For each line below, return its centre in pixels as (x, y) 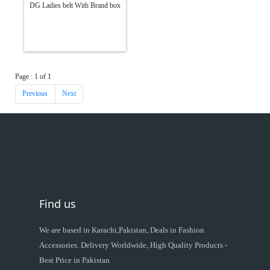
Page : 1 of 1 (33, 76)
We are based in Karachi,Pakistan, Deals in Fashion (122, 230)
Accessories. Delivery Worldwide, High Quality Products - (133, 245)
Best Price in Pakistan (74, 260)
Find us (58, 203)
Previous (35, 94)
